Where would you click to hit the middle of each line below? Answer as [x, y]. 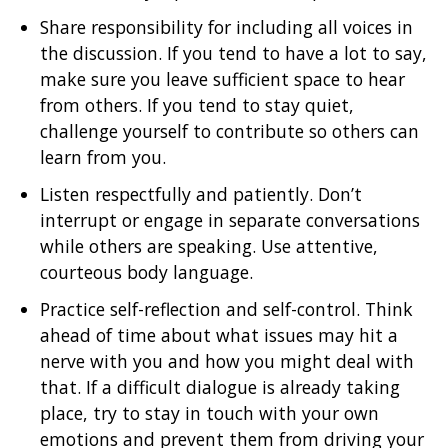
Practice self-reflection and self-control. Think [226, 309]
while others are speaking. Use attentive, [209, 246]
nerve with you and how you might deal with [227, 361]
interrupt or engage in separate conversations [230, 220]
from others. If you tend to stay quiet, [197, 105]
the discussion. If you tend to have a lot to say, [233, 53]
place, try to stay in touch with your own [209, 413]
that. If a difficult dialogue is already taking [220, 387]
